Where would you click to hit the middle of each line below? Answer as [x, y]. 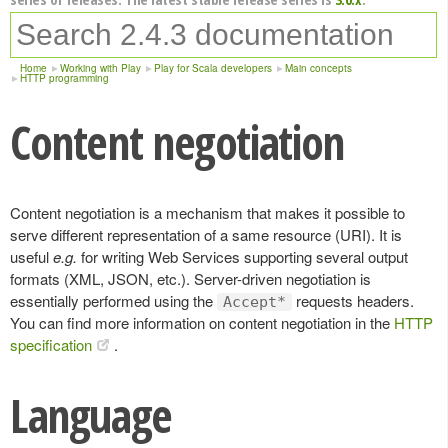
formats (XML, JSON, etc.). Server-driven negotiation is [190, 278]
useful [31, 256]
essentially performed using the [113, 300]
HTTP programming [64, 78]
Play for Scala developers [213, 68]
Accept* [254, 302]
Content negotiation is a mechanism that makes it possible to [207, 212]
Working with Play [100, 68]
